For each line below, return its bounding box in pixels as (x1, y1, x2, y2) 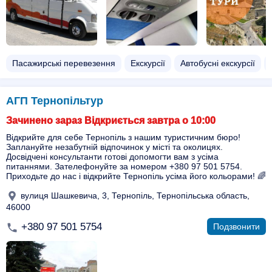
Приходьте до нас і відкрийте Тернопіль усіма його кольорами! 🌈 (6, 171, 266, 181)
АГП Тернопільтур (6, 95, 103, 107)
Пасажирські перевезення (12, 58, 115, 68)
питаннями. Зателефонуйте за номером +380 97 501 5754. (6, 161, 242, 171)
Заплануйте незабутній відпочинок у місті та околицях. (6, 142, 223, 152)
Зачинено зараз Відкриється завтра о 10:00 (6, 115, 216, 126)
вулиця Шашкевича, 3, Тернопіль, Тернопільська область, (18, 190, 250, 200)
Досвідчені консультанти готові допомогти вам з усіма (6, 152, 219, 161)
